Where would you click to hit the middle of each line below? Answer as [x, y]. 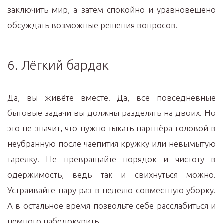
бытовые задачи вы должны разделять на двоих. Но [111, 113]
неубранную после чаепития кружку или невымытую [111, 144]
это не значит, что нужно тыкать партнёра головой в [111, 128]
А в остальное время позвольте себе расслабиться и [111, 205]
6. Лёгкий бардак [58, 65]
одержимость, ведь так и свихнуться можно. [111, 174]
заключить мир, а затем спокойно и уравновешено [111, 10]
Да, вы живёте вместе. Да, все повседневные [111, 97]
